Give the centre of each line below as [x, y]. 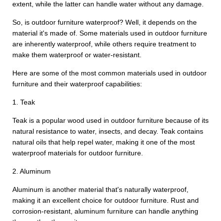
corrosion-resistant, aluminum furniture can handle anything [105, 211]
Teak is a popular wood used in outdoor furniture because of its [110, 120]
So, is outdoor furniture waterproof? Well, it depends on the [105, 22]
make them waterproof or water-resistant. [77, 55]
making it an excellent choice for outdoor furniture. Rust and [106, 200]
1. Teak [24, 102]
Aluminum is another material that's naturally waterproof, [100, 189]
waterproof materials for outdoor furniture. [78, 153]
